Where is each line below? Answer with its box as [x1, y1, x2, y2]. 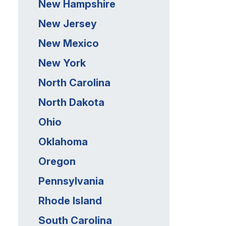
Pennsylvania [38, 175, 104, 187]
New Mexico [38, 37, 99, 49]
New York [38, 57, 86, 69]
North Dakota [38, 96, 104, 108]
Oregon [38, 155, 76, 167]
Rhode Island [38, 195, 102, 207]
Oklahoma [38, 136, 88, 148]
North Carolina [38, 77, 110, 89]
